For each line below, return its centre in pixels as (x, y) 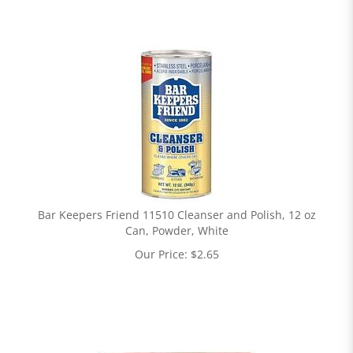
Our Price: (161, 254)
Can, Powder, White (176, 230)
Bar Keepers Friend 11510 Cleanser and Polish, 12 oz (176, 215)
